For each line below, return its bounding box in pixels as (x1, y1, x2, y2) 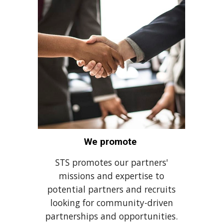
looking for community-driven (50, 196, 173, 209)
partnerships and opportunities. (45, 210, 178, 222)
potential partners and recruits (47, 183, 176, 195)
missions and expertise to (59, 169, 164, 182)
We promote (84, 136, 139, 147)
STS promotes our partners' (55, 156, 168, 168)
